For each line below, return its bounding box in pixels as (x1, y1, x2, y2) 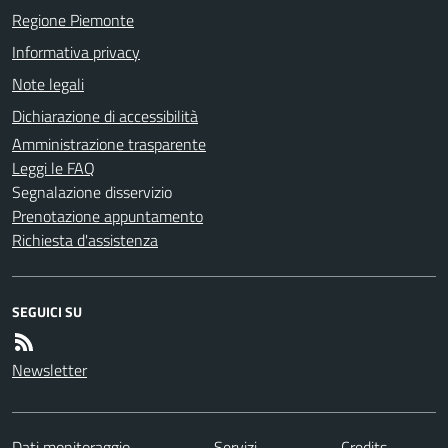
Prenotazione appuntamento (12, 203, 203, 228)
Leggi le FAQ (12, 155, 95, 180)
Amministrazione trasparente (12, 131, 206, 156)
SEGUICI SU (12, 300, 82, 322)
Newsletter (12, 357, 87, 382)
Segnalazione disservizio (12, 179, 172, 204)
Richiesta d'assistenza (12, 227, 158, 252)
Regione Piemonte (12, 7, 134, 32)
